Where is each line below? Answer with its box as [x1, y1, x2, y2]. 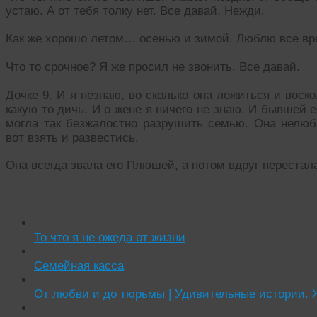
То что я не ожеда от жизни [34, 231, 185, 245]
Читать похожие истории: [6, 186, 185, 202]
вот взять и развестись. [6, 130, 139, 144]
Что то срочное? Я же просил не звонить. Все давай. [6, 59, 300, 74]
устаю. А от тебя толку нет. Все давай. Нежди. [6, 4, 265, 18]
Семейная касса [34, 259, 124, 273]
